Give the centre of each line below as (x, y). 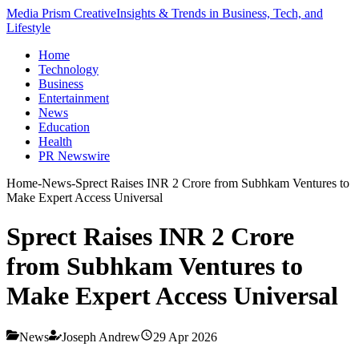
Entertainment (74, 98)
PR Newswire (74, 156)
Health (55, 141)
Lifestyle (28, 28)
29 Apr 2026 (185, 337)
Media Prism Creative (61, 13)
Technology (69, 69)
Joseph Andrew (101, 337)
